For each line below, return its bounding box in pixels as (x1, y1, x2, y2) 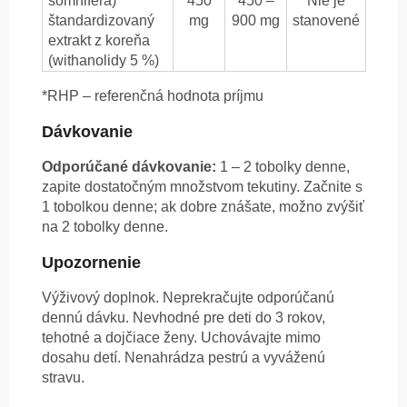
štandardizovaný (48, 13, 154, 29)
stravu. (42, 370, 84, 386)
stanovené (293, 13, 360, 29)
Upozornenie (42, 253, 141, 273)
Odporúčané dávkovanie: (42, 159, 216, 175)
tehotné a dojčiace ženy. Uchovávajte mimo (42, 330, 321, 346)
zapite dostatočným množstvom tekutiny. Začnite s (42, 179, 362, 195)
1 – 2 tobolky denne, (216, 159, 350, 175)
